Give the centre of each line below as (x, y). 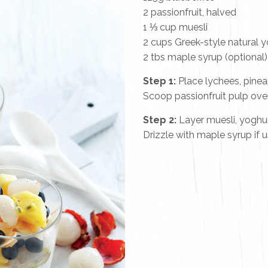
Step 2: (160, 120)
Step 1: (159, 81)
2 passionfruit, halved (190, 13)
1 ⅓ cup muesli (175, 28)
